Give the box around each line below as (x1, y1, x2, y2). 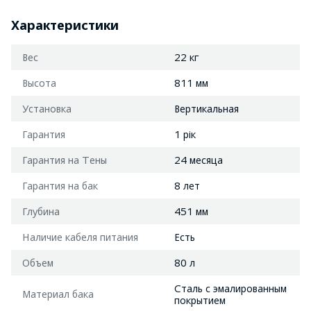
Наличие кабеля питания (22, 230, 138, 243)
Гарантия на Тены (22, 153, 107, 166)
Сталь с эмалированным (174, 282, 287, 294)
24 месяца (174, 153, 223, 166)
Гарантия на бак (22, 179, 98, 192)
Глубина (22, 205, 60, 217)
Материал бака (22, 287, 94, 300)
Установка (22, 102, 72, 115)
